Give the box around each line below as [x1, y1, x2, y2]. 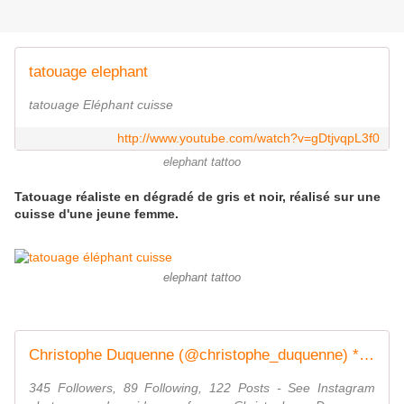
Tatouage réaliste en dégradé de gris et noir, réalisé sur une [14, 189, 381, 205]
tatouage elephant [29, 63, 148, 81]
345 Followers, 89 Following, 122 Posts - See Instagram [29, 381, 375, 396]
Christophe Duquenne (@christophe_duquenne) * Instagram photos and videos [359, 346, 374, 364]
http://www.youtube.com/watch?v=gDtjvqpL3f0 [117, 131, 380, 146]
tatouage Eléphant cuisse [29, 97, 173, 113]
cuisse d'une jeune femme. [14, 207, 179, 222]
